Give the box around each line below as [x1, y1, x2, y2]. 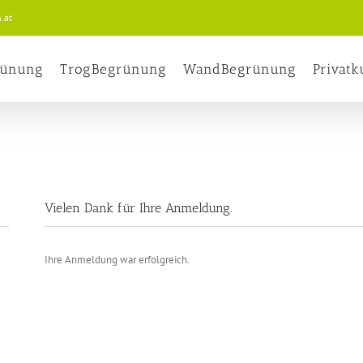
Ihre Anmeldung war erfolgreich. [45, 253, 190, 267]
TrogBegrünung [60, 61, 167, 77]
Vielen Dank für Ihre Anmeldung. [45, 200, 233, 216]
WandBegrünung [183, 61, 297, 77]
